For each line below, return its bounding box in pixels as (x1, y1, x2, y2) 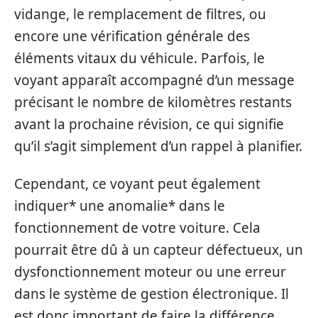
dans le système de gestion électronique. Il (14, 285, 289, 303)
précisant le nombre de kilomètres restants (14, 92, 292, 111)
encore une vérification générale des (14, 26, 250, 45)
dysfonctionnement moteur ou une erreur (14, 263, 286, 281)
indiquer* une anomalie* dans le (14, 197, 225, 215)
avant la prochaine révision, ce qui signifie (14, 114, 284, 133)
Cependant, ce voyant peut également (14, 175, 261, 193)
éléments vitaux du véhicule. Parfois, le (14, 48, 265, 67)
